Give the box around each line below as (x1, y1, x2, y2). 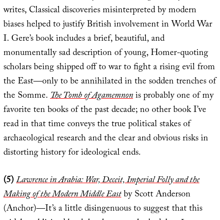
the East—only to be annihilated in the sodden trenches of (3, 74, 216, 90)
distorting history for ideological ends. (3, 145, 141, 161)
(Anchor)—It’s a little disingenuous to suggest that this (3, 201, 202, 217)
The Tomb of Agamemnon (50, 88, 133, 104)
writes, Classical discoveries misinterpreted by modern (3, 3, 196, 19)
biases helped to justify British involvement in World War (3, 17, 212, 33)
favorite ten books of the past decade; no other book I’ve (3, 103, 206, 118)
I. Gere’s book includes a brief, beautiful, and (3, 31, 165, 47)
